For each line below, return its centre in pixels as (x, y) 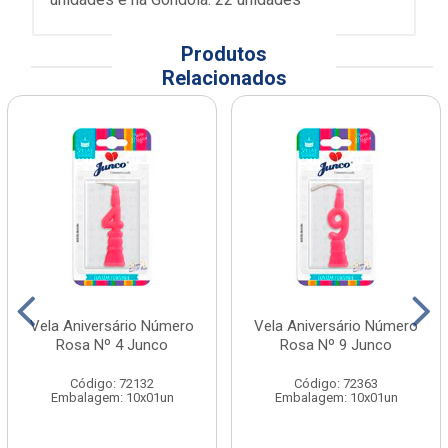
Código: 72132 (112, 383)
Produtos (224, 54)
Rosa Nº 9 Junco (336, 345)
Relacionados (224, 78)
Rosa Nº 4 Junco (112, 345)
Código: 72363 (336, 383)
